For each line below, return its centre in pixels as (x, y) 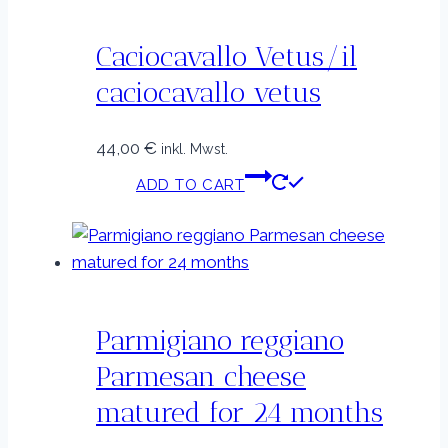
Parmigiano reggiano (220, 340)
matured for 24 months (239, 412)
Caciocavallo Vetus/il (226, 57)
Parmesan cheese (201, 376)
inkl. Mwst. (194, 148)
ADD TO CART (190, 184)
